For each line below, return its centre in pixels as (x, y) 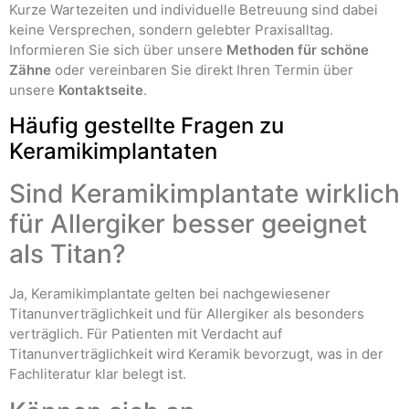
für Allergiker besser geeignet (188, 223)
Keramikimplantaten (113, 151)
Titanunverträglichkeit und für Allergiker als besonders (187, 313)
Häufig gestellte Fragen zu (147, 125)
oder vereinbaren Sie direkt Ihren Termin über (202, 69)
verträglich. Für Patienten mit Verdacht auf (146, 333)
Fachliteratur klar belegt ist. (98, 373)
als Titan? (68, 253)
